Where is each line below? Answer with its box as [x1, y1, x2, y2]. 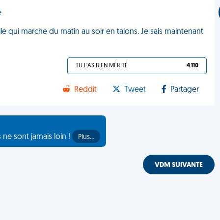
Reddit [74, 86, 97, 94]
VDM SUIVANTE [155, 162, 203, 169]
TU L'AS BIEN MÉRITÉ [76, 63, 128, 69]
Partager [170, 86, 199, 94]
